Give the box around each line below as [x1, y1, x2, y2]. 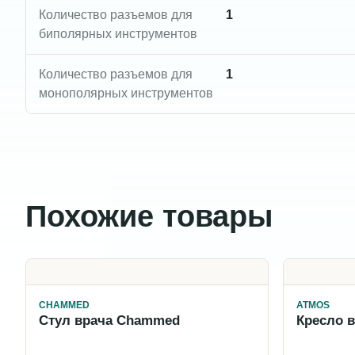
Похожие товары [25, 199, 273, 233]
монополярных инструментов [39, 86, 213, 100]
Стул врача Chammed [39, 312, 180, 328]
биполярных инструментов [39, 26, 197, 40]
